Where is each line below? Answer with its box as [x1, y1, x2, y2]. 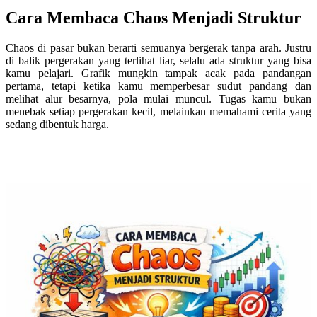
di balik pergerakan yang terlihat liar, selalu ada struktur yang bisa [6, 54, 311, 67]
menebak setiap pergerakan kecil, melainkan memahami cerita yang [6, 105, 311, 118]
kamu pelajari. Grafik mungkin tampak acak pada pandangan [6, 67, 311, 80]
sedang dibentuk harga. [6, 118, 109, 131]
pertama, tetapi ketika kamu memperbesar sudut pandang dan [6, 80, 311, 93]
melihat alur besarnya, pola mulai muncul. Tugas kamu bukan [6, 93, 311, 105]
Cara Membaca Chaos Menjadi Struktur [6, 8, 301, 28]
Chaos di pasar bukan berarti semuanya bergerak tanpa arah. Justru [6, 42, 311, 54]
